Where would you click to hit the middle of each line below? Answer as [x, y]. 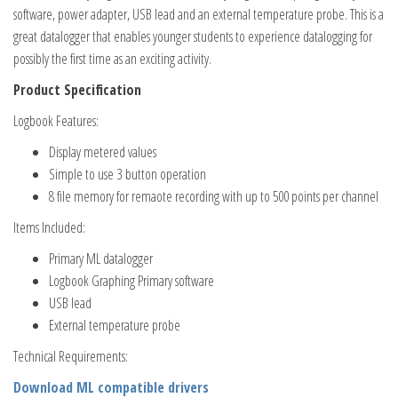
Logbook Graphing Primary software [131, 281]
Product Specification [77, 90]
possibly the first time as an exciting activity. [112, 59]
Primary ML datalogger [101, 259]
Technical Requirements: [71, 357]
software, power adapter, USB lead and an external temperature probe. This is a [199, 15]
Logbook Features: [56, 121]
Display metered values [103, 152]
